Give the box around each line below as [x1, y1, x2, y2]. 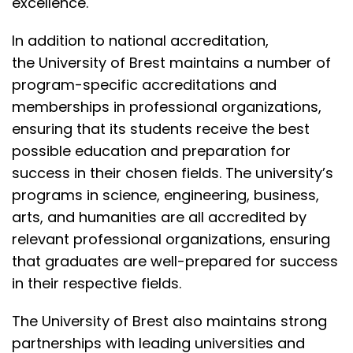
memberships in [12, 97, 129, 117]
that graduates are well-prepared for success [12, 251, 338, 271]
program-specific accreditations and [12, 75, 277, 95]
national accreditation [109, 31, 266, 50]
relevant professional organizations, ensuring [12, 229, 330, 249]
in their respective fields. [12, 273, 181, 293]
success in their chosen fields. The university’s [12, 163, 333, 183]
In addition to [12, 31, 109, 50]
